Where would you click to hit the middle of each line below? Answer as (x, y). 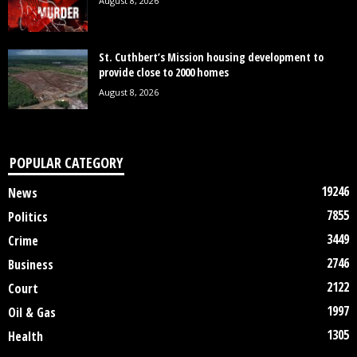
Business (31, 265)
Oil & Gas (32, 313)
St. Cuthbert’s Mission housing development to (211, 57)
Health (25, 337)
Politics (28, 217)
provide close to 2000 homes (164, 73)
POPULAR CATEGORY (66, 163)
